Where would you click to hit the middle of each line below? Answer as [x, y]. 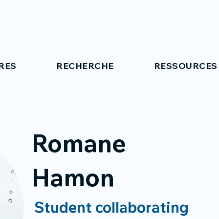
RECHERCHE [85, 66]
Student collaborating [111, 207]
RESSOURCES [186, 66]
